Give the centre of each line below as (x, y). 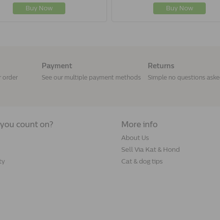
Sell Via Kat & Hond (150, 149)
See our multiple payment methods (92, 77)
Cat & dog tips (142, 161)
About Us (135, 137)
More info (139, 124)
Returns (161, 66)
